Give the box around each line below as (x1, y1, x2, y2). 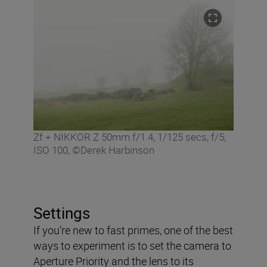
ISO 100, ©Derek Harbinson (33, 142, 154, 157)
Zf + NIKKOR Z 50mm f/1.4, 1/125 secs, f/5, (33, 129, 226, 144)
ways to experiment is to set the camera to (33, 238, 231, 253)
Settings (33, 202, 90, 223)
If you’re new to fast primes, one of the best (33, 222, 233, 237)
